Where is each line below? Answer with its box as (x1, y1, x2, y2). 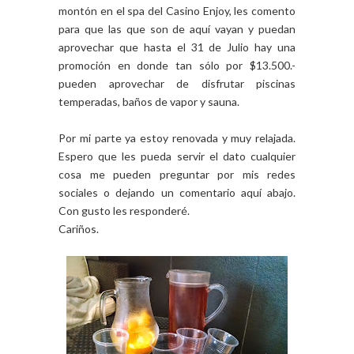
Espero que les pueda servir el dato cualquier (58, 149, 296, 164)
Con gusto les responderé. (58, 204, 190, 218)
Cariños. (58, 222, 99, 236)
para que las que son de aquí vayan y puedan (58, 22, 296, 36)
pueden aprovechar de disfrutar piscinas (58, 77, 296, 91)
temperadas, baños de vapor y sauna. (58, 95, 242, 109)
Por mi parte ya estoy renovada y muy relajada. (58, 131, 296, 145)
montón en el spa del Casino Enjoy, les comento (58, 4, 296, 18)
